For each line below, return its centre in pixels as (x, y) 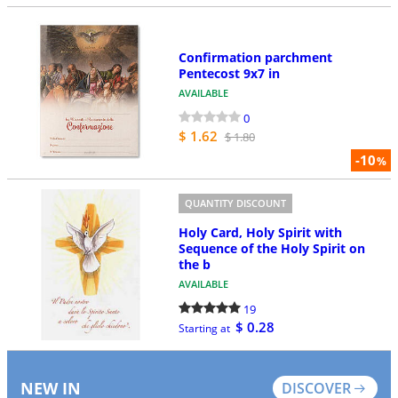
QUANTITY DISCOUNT (235, 203)
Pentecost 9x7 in (229, 73)
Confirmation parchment (255, 57)
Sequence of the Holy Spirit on (271, 248)
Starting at (204, 328)
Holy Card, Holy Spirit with (260, 232)
